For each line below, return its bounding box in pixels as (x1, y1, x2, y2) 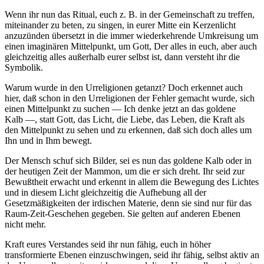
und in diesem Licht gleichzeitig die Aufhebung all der (5, 187, 206, 198)
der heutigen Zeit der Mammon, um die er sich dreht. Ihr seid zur (5, 166, 245, 177)
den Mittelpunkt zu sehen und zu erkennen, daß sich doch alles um (5, 125, 252, 136)
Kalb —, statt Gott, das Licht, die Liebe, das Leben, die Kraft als (5, 114, 245, 125)
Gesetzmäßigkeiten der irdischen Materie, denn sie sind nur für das (5, 198, 252, 209)
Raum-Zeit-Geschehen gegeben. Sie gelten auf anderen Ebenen (5, 209, 240, 219)
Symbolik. (5, 62, 43, 73)
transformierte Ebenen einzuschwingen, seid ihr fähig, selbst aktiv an (5, 250, 259, 260)
